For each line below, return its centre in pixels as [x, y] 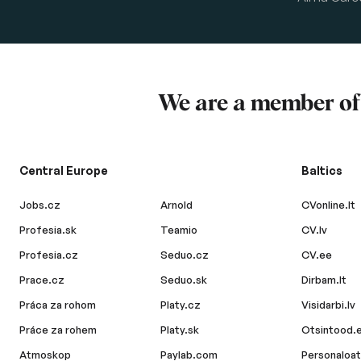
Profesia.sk [48, 230]
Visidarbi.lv [329, 305]
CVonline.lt [329, 205]
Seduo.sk [184, 280]
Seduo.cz [185, 255]
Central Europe [64, 170]
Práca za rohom [58, 305]
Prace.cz [42, 280]
